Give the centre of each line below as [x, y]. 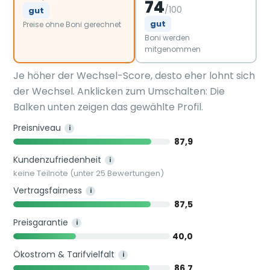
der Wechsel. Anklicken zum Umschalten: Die [119, 91]
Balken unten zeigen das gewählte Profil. [108, 107]
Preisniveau [37, 127]
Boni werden [167, 38]
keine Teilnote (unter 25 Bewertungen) [89, 173]
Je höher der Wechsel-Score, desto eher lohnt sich [134, 75]
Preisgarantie [41, 222]
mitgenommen [172, 49]
